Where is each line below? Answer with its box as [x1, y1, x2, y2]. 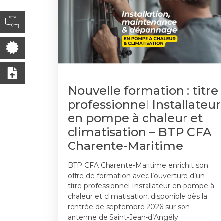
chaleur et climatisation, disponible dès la [68, 192, 207, 201]
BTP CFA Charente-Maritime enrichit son [68, 161, 208, 170]
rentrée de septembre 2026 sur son [68, 202, 190, 211]
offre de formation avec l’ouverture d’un [68, 171, 205, 180]
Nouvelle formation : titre [68, 83, 218, 98]
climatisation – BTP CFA [68, 125, 212, 139]
